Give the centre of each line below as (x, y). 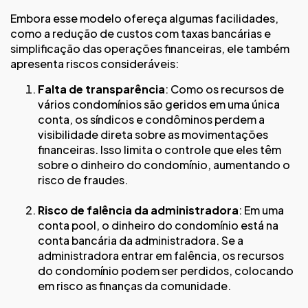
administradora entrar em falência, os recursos (161, 255)
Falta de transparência (101, 89)
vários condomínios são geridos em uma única (159, 104)
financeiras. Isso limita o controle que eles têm (159, 149)
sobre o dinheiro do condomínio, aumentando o (164, 164)
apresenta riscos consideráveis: (95, 64)
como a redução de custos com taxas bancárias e (141, 34)
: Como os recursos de (224, 89)
